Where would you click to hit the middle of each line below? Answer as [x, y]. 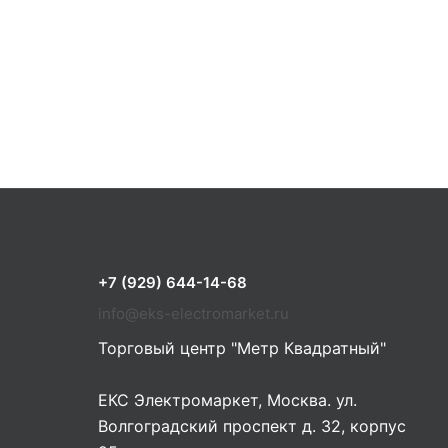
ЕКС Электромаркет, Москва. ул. [227, 400]
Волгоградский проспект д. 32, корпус [252, 426]
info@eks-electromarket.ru [193, 314]
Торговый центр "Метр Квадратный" [242, 348]
